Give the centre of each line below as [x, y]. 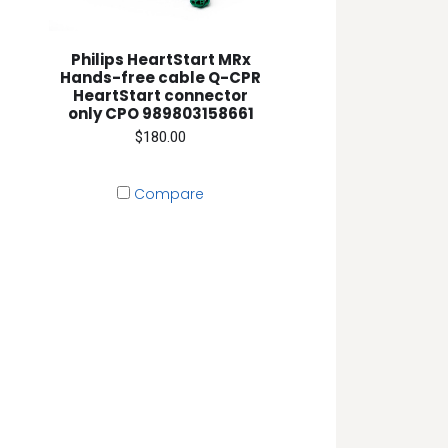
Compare [169, 194]
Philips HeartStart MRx [160, 59]
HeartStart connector [161, 95]
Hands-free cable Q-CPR [161, 77]
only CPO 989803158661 [160, 113]
